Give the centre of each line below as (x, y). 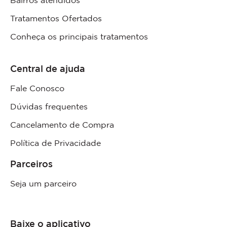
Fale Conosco (37, 88)
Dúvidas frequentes (49, 107)
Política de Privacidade (55, 143)
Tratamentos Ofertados (56, 18)
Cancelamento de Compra (62, 125)
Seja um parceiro (43, 184)
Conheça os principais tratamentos (79, 37)
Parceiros (31, 164)
